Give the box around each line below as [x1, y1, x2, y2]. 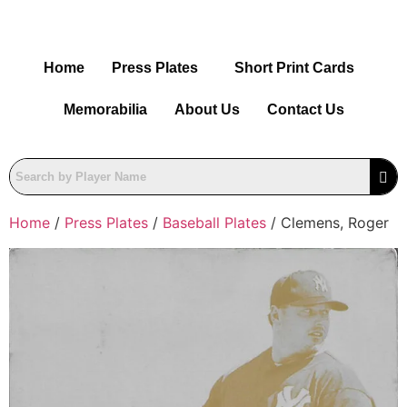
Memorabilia [63, 102, 147, 117]
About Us [174, 102, 240, 117]
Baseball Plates [163, 213, 266, 232]
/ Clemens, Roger [266, 213, 389, 232]
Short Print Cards [234, 60, 354, 75]
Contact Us [266, 102, 344, 117]
